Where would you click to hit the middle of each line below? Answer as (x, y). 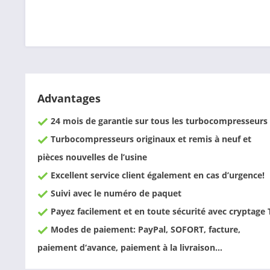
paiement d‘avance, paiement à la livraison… (130, 247)
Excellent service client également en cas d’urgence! (156, 175)
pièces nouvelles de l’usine (92, 157)
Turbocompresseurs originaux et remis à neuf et (150, 139)
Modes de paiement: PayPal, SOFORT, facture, (144, 229)
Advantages (69, 98)
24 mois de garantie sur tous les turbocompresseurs (158, 121)
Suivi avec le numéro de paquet (115, 193)
